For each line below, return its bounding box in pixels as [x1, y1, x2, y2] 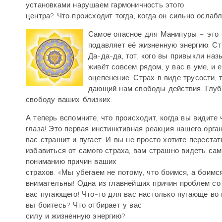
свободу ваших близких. [26, 95, 112, 104]
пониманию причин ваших [26, 157, 117, 166]
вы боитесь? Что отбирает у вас [26, 201, 142, 210]
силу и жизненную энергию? [26, 212, 126, 221]
